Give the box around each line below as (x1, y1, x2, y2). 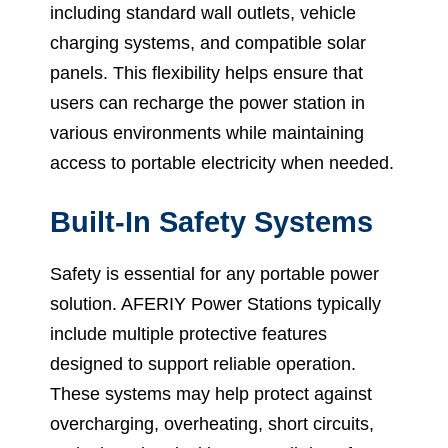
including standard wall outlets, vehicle (50, 2, 356, 23)
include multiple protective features (50, 323, 327, 344)
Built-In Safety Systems (50, 205, 373, 238)
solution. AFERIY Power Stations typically (50, 293, 381, 314)
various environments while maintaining (50, 122, 364, 143)
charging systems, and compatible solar (50, 32, 366, 53)
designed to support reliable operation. (50, 353, 356, 374)
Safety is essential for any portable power (50, 263, 379, 284)
